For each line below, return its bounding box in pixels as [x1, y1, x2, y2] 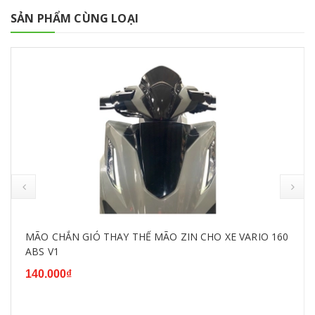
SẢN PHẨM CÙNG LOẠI [11, 11, 139, 27]
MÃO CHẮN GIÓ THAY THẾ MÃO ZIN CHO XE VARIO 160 [25, 230, 289, 244]
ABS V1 [25, 245, 59, 259]
